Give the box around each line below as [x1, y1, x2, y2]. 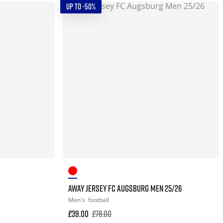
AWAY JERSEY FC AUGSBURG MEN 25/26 [68, 182, 183, 194]
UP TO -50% [66, 1, 96, 11]
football [88, 195, 110, 204]
